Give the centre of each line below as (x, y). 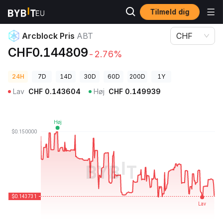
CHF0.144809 (48, 53)
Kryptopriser (27, 12)
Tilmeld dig (170, 12)
